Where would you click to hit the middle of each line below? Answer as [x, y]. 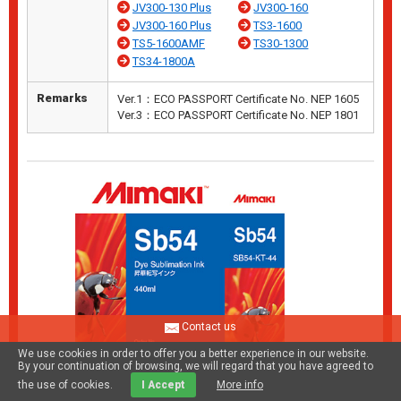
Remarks [62, 98]
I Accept [163, 385]
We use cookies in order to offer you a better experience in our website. [193, 354]
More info [240, 385]
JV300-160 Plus [172, 26]
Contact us [208, 327]
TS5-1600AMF [169, 44]
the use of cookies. [65, 385]
